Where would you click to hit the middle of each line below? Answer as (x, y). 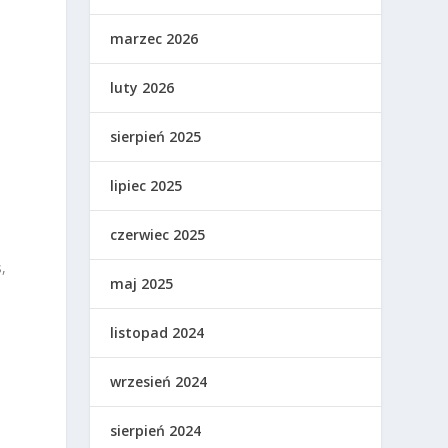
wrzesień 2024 (159, 382)
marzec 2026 (154, 39)
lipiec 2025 (146, 186)
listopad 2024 (157, 333)
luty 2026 (142, 88)
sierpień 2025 (156, 137)
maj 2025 (142, 284)
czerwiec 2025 (158, 235)
